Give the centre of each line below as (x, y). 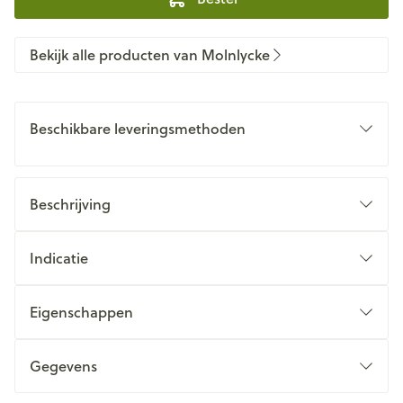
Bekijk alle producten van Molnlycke (150, 54)
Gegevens (63, 366)
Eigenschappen (81, 312)
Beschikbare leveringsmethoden (138, 128)
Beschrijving (70, 204)
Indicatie (59, 258)
